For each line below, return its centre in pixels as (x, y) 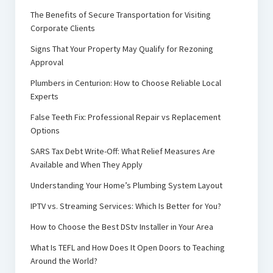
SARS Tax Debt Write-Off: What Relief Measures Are (122, 151)
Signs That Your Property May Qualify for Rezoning (122, 49)
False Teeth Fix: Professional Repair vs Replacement (125, 117)
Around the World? (64, 261)
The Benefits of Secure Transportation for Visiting (120, 15)
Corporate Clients (62, 28)
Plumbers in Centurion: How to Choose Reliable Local (126, 83)
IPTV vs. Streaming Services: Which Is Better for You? (126, 206)
